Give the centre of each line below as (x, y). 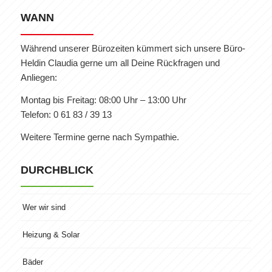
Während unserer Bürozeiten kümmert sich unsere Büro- (133, 49)
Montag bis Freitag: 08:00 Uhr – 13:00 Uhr (103, 100)
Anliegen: (39, 78)
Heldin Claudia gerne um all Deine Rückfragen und (120, 63)
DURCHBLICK (57, 170)
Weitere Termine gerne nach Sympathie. (100, 137)
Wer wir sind (44, 208)
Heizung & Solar (51, 234)
